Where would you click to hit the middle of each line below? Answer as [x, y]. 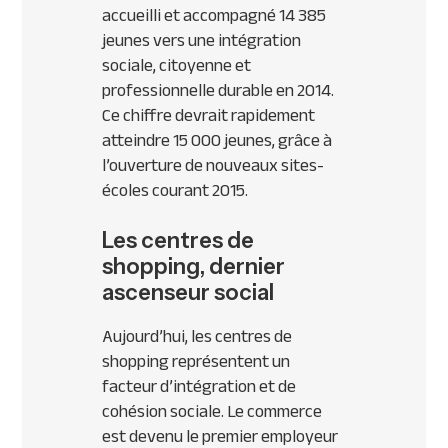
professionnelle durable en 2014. [218, 90]
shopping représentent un [196, 361]
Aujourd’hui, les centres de [197, 336]
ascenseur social [188, 293]
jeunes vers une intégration [202, 40]
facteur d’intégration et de [199, 386]
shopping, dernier [194, 267]
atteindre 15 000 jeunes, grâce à [217, 140]
